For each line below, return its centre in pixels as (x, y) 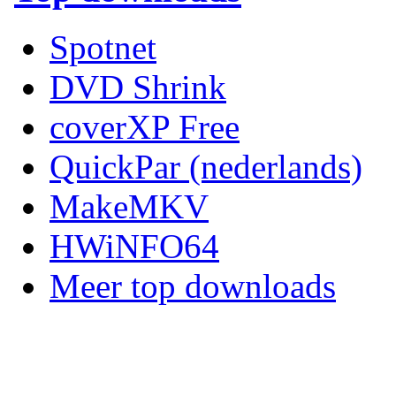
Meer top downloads (193, 286)
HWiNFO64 (134, 246)
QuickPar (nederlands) (206, 166)
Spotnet (103, 47)
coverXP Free (145, 126)
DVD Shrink (138, 87)
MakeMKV (129, 206)
